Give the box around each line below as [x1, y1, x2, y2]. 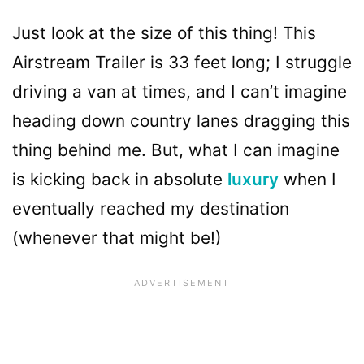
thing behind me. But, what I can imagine [12, 140, 340, 161]
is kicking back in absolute [12, 169, 227, 190]
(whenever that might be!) [12, 227, 222, 249]
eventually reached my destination [12, 198, 289, 219]
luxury [227, 169, 279, 190]
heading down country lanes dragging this [12, 110, 350, 132]
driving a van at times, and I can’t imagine [12, 81, 347, 102]
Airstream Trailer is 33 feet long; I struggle [12, 52, 352, 73]
